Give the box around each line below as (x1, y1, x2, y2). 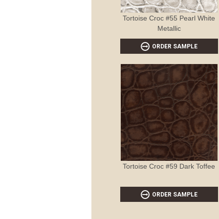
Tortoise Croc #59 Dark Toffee (123, 162, 216, 170)
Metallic (157, 24, 181, 32)
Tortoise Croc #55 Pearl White (123, 14, 216, 22)
